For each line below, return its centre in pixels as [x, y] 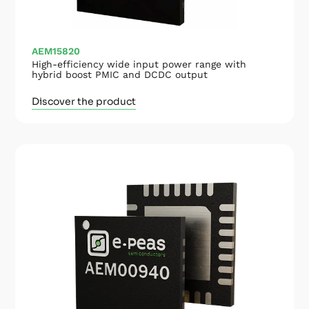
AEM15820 [56, 51]
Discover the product [84, 101]
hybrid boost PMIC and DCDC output [120, 74]
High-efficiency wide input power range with [139, 64]
